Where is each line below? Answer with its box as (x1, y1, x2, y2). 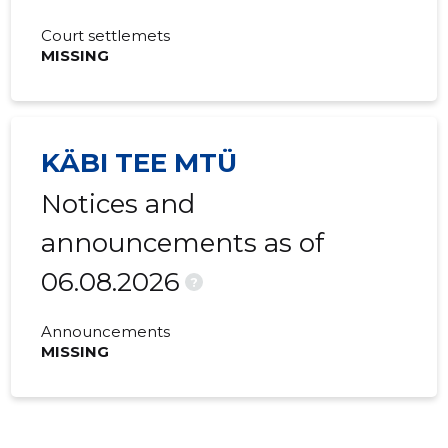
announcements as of (41, 227, 325, 260)
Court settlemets (41, 26, 171, 46)
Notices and (41, 188, 196, 221)
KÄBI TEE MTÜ (41, 147, 238, 180)
